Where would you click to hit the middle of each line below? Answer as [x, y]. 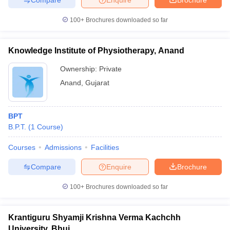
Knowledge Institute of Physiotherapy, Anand [96, 51]
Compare [46, 167]
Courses [22, 147]
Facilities [105, 147]
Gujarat [97, 83]
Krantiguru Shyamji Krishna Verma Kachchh [94, 217]
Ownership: [80, 69]
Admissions [63, 147]
